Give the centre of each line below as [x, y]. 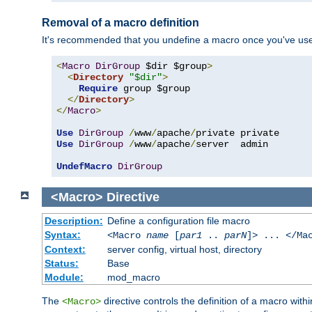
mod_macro [133, 278]
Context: [65, 250]
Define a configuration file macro [178, 221]
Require [98, 88]
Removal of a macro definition [120, 22]
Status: [61, 264]
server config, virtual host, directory [184, 250]
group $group [154, 88]
